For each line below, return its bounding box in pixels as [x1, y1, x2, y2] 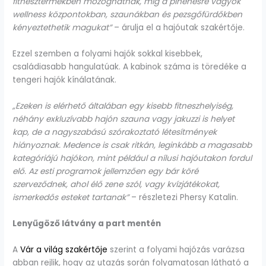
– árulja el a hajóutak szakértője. [112, 22, 245, 34]
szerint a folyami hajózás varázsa [107, 243, 245, 255]
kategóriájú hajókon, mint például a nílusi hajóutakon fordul [12, 152, 252, 164]
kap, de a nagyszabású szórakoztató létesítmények [12, 126, 217, 138]
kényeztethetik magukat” [12, 22, 112, 34]
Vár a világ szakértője [20, 243, 108, 255]
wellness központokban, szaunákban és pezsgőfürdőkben [12, 9, 243, 21]
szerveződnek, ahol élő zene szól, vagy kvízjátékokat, [12, 178, 220, 190]
